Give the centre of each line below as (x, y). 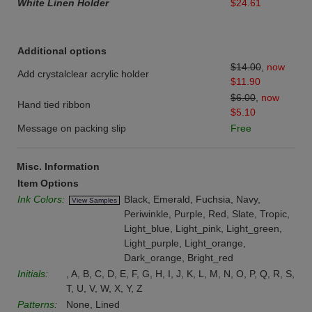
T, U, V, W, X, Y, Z (104, 288)
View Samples (94, 200)
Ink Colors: (41, 199)
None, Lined (93, 304)
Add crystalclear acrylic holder (83, 74)
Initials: (33, 274)
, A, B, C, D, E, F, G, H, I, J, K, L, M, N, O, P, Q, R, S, (180, 274)
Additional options (62, 51)
